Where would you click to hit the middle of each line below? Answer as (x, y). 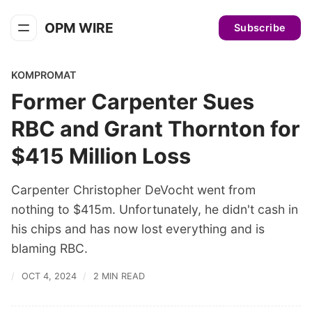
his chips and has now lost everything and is (138, 229)
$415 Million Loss (101, 156)
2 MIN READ (119, 276)
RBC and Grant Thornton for (156, 129)
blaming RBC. (49, 249)
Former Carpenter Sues (133, 102)
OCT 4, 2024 (49, 276)
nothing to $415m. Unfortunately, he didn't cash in (155, 210)
